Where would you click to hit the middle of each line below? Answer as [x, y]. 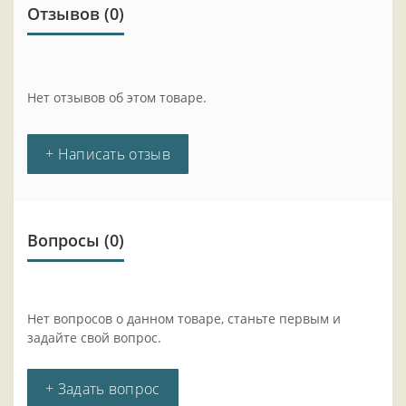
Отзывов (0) [76, 14]
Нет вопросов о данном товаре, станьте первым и [184, 319]
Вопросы [63, 241]
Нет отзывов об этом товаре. [117, 98]
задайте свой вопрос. [94, 338]
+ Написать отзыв [108, 155]
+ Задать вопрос [103, 389]
